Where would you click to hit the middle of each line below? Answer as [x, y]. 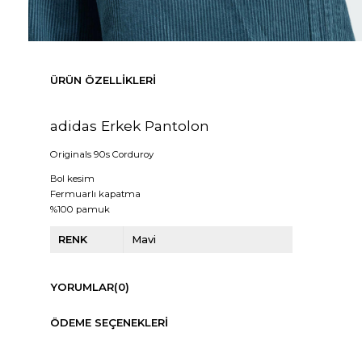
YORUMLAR [82, 287]
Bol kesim [72, 179]
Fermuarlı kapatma [95, 194]
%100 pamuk [81, 210]
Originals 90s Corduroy [101, 154]
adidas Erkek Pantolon [129, 126]
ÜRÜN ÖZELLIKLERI [103, 80]
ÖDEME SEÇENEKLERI [109, 323]
